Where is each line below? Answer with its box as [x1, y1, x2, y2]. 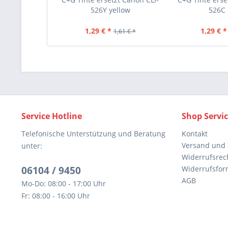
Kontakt [182, 129, 208, 138]
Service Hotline [21, 110, 82, 122]
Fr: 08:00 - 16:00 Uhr [21, 191, 90, 201]
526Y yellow [90, 5, 130, 15]
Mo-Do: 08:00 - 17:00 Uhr [21, 179, 106, 188]
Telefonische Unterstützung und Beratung [21, 129, 165, 138]
